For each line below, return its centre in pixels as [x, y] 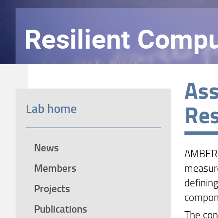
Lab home [51, 108]
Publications [60, 209]
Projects [52, 188]
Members [55, 168]
